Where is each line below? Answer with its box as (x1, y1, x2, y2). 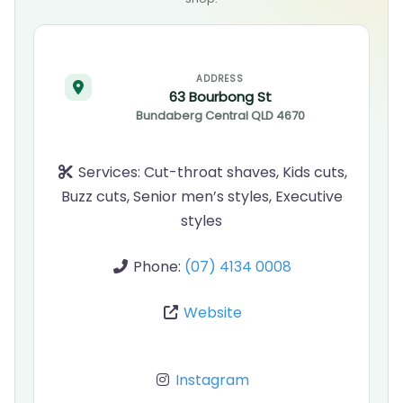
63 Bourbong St (168, 87, 272, 106)
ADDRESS (195, 72, 245, 85)
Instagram (175, 370, 249, 390)
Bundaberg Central (135, 107, 248, 124)
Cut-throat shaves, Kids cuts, (143, 162, 347, 183)
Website (183, 302, 242, 323)
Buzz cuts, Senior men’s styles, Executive (60, 186, 343, 207)
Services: (77, 162, 144, 183)
